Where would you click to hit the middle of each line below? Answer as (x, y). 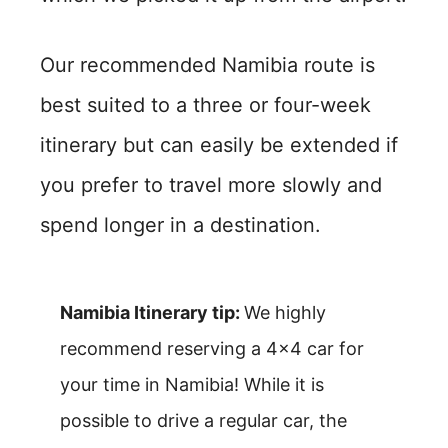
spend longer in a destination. (180, 225)
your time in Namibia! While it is (192, 384)
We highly (285, 312)
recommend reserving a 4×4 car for (212, 348)
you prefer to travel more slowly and (211, 185)
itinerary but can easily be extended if (219, 145)
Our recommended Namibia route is (207, 65)
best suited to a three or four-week (205, 105)
